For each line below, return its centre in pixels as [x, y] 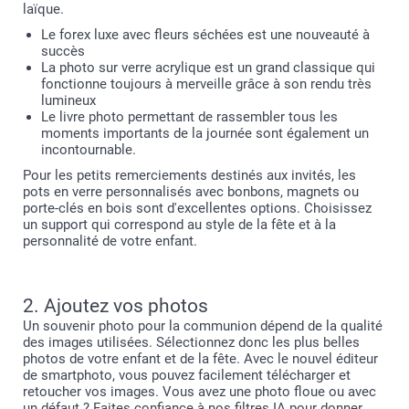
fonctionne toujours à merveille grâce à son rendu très [206, 84]
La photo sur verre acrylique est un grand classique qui [208, 68]
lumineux [68, 100]
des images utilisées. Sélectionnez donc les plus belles [191, 342]
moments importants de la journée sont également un [205, 133]
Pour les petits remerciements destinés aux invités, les [189, 175]
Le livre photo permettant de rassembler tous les [189, 117]
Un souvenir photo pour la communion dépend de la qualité [203, 326]
